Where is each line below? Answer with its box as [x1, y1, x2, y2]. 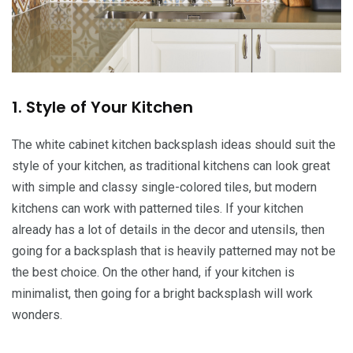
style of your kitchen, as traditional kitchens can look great [12, 158, 330, 173]
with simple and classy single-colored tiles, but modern [12, 179, 317, 195]
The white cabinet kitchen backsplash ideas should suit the [12, 136, 336, 152]
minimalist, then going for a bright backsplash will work [12, 285, 313, 301]
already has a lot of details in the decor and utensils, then [12, 221, 325, 237]
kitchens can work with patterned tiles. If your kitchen [12, 200, 303, 216]
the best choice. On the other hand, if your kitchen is [12, 264, 295, 280]
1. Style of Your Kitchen [12, 95, 193, 118]
